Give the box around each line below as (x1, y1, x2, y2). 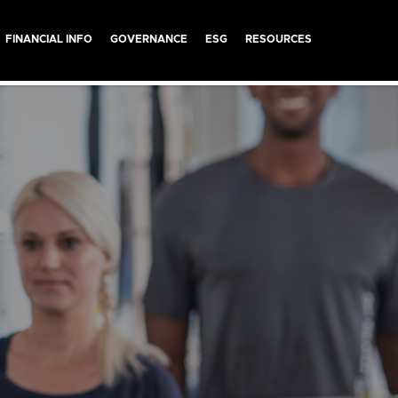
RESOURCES (245, 34, 312, 44)
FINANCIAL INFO (5, 34, 92, 44)
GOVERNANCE (110, 34, 187, 44)
